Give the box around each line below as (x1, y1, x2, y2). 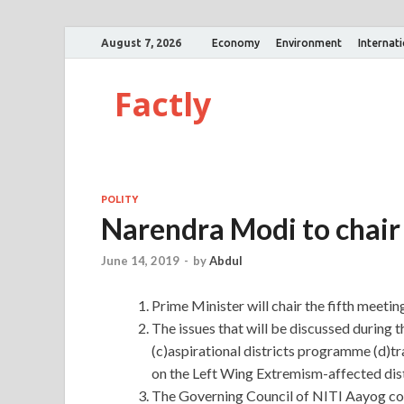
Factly (115, 82, 211, 126)
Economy (212, 36, 260, 49)
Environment (276, 36, 342, 49)
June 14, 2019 (101, 253, 179, 269)
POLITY (101, 194, 138, 205)
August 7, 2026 (101, 36, 181, 49)
